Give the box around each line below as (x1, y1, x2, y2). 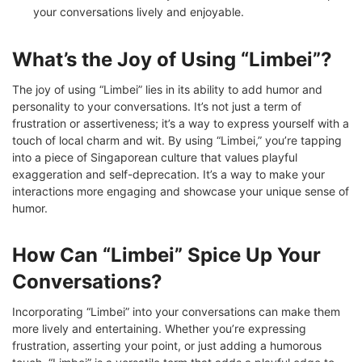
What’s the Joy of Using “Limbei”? (12, 47, 332, 71)
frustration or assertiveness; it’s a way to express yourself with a (12, 116, 349, 130)
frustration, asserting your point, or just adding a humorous (12, 338, 322, 352)
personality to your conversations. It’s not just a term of (12, 99, 301, 113)
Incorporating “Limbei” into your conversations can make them (12, 304, 340, 318)
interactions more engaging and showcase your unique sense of (12, 183, 349, 198)
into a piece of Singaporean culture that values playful (12, 149, 297, 164)
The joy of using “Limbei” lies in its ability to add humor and (12, 82, 322, 96)
